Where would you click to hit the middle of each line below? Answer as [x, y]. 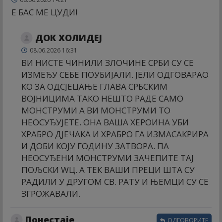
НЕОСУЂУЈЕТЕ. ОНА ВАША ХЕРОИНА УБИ [105, 122]
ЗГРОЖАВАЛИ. [51, 194]
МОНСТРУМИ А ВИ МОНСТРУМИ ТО [96, 111]
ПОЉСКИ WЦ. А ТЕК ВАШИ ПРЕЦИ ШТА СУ [108, 170]
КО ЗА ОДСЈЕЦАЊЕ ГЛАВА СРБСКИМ [94, 87]
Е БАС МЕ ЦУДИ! [44, 12]
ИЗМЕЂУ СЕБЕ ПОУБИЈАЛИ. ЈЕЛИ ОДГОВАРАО [115, 75]
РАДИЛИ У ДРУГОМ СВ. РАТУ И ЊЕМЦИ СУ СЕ [115, 182]
